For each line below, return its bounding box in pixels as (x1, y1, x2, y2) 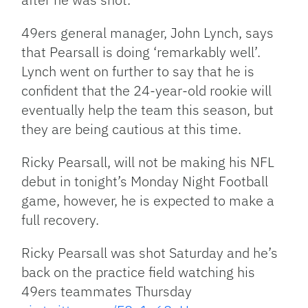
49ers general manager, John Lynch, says (21, 23, 274, 43)
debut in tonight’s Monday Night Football (21, 172, 269, 191)
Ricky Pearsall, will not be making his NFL (21, 153, 275, 172)
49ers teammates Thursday (21, 282, 192, 301)
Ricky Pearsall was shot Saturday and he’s (21, 243, 278, 263)
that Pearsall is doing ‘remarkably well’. (21, 43, 265, 62)
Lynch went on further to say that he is (21, 62, 255, 81)
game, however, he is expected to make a (21, 191, 275, 210)
